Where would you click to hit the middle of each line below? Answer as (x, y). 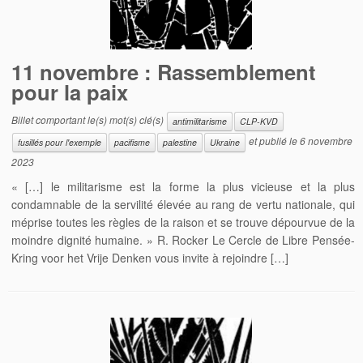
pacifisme (132, 142)
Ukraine (225, 142)
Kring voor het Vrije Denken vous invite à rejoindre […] (150, 257)
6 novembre (327, 140)
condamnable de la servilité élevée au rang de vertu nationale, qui (183, 204)
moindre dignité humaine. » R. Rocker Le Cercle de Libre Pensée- (183, 239)
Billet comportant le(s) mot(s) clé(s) (89, 119)
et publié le (273, 140)
